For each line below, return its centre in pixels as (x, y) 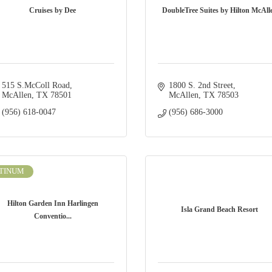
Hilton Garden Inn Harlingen (53, 203)
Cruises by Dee (53, 11)
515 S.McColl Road (36, 86)
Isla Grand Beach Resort (219, 210)
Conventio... (53, 216)
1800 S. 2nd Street (201, 86)
